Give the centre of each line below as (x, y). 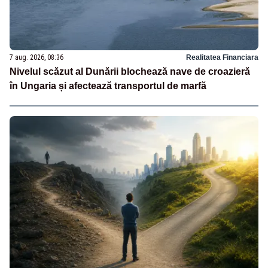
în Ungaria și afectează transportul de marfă (108, 86)
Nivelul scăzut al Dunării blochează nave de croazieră (130, 71)
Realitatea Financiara (222, 57)
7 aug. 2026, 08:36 (36, 57)
